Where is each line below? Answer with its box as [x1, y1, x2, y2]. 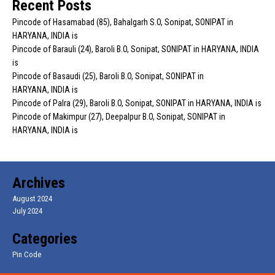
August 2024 [12, 194, 52, 203]
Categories [12, 230, 77, 247]
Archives [12, 174, 65, 192]
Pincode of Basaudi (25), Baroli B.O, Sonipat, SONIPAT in [12, 71, 204, 81]
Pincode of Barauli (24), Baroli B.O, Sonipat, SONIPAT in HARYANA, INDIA [12, 44, 259, 54]
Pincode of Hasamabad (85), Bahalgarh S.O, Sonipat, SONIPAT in [12, 17, 233, 27]
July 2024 [12, 206, 42, 215]
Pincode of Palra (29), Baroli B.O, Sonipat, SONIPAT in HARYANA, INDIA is [12, 98, 261, 108]
